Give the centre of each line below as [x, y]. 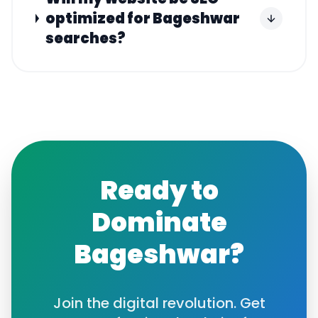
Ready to [159, 191]
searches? [85, 38]
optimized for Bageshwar [142, 18]
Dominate [159, 223]
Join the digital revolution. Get [159, 303]
